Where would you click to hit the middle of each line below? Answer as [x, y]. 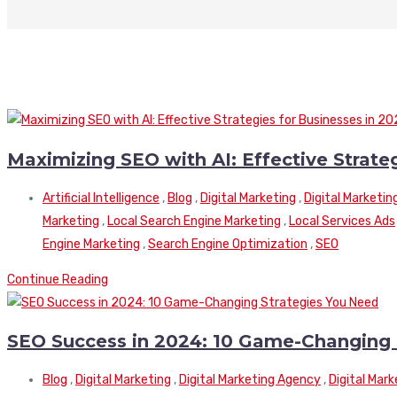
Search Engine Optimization [228, 244]
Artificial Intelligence [101, 198]
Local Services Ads [342, 221]
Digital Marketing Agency [250, 379]
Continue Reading [58, 279]
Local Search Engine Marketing [194, 221]
